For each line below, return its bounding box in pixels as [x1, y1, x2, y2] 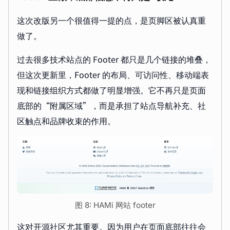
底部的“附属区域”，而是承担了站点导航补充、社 [17, 99, 206, 112]
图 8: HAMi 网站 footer [74, 200, 156, 210]
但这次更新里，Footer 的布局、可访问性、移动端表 [17, 68, 209, 81]
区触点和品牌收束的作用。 [17, 114, 116, 127]
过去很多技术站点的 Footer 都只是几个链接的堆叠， [17, 53, 211, 66]
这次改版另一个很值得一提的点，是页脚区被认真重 [17, 14, 206, 27]
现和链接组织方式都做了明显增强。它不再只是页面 [17, 84, 206, 97]
